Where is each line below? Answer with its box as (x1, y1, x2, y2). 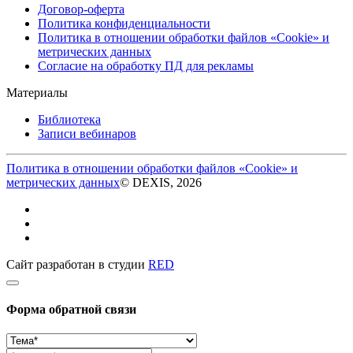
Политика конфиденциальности (38, 16, 210, 30)
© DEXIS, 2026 (120, 175, 202, 189)
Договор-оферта (38, 2, 124, 16)
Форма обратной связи (6, 303, 136, 317)
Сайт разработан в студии (6, 257, 148, 271)
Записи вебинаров (38, 126, 136, 140)
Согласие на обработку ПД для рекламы (38, 58, 254, 72)
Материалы (6, 85, 68, 99)
